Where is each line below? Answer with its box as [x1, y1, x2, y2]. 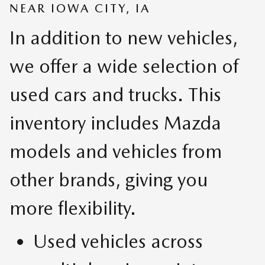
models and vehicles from [9, 140, 222, 163]
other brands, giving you [9, 168, 208, 192]
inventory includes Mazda [9, 111, 221, 135]
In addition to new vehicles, [9, 26, 238, 50]
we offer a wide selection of [9, 54, 238, 78]
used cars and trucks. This [9, 83, 221, 106]
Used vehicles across [33, 230, 203, 253]
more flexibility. [9, 196, 136, 220]
